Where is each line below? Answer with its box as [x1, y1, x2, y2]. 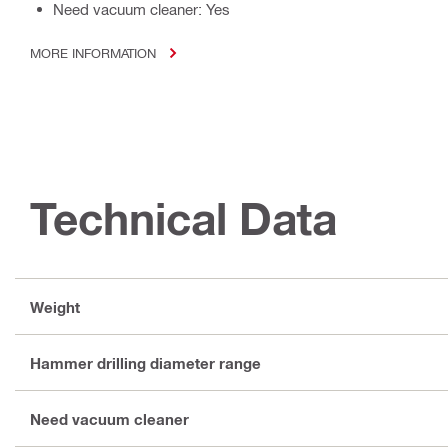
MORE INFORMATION [30, 45, 156, 61]
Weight [30, 297, 80, 316]
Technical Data [30, 192, 337, 246]
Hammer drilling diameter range [30, 353, 261, 372]
